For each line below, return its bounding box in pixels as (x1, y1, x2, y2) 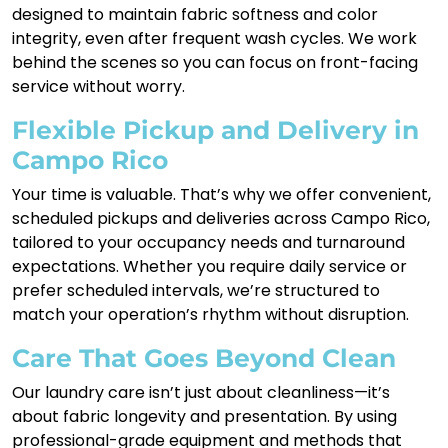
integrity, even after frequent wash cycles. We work (12, 26, 417, 50)
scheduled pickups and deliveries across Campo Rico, (12, 206, 430, 230)
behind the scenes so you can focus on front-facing (12, 50, 418, 74)
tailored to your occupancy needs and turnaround (12, 230, 405, 254)
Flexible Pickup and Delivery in (12, 114, 419, 145)
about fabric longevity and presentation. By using (12, 404, 397, 428)
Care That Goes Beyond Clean (12, 342, 396, 373)
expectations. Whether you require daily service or (12, 254, 407, 278)
